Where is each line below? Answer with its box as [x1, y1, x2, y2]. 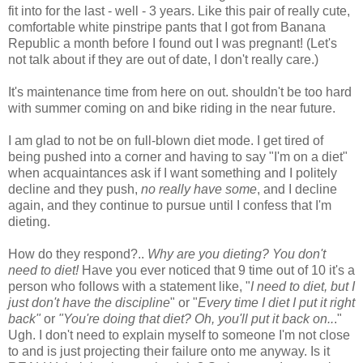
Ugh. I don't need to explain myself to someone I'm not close [8, 327, 350, 342]
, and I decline [257, 181, 337, 196]
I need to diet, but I [250, 279, 355, 293]
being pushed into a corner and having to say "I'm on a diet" [8, 149, 348, 164]
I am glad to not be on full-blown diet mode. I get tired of [8, 133, 323, 147]
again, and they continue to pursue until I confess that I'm [8, 198, 331, 212]
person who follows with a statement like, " [8, 279, 250, 293]
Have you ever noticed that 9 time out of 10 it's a [79, 263, 355, 277]
